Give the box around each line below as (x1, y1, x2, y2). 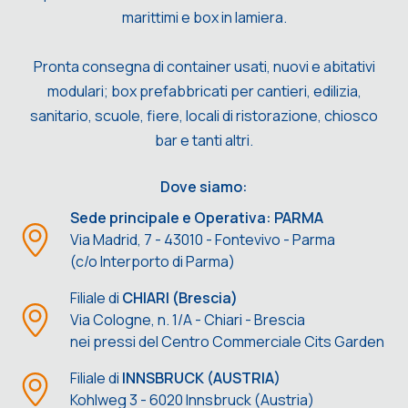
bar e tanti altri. (155, 129, 253, 150)
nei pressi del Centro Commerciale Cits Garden (70, 331, 385, 352)
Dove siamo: (160, 177, 248, 198)
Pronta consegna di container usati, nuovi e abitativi (33, 56, 375, 76)
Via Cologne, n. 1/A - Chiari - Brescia (70, 310, 306, 331)
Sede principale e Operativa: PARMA (70, 208, 324, 229)
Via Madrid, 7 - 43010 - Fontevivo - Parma (70, 229, 336, 250)
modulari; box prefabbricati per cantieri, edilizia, (46, 80, 362, 101)
